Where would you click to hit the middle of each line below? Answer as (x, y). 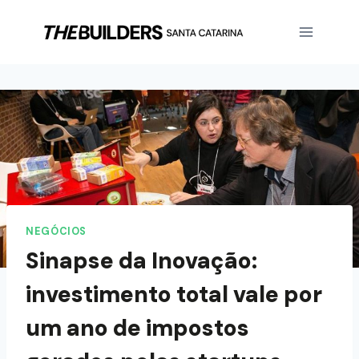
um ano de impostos (137, 328)
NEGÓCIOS (56, 232)
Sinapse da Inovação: (141, 260)
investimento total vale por (174, 294)
